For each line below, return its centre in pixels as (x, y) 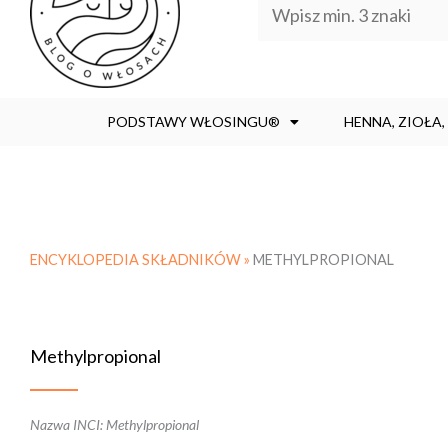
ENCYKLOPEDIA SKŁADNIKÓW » (141, 259)
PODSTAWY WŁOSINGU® (193, 121)
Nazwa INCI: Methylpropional (114, 424)
